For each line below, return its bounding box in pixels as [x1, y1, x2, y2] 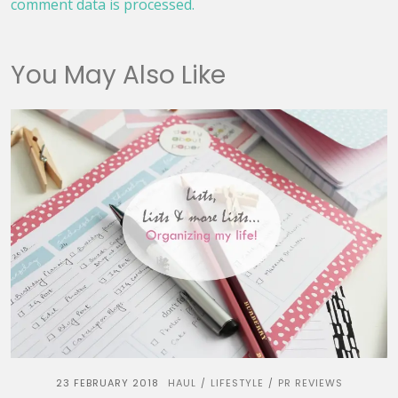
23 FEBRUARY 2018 [55, 375, 159, 390]
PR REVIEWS [277, 375, 343, 390]
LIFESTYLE [210, 375, 264, 390]
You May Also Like [11, 57, 226, 92]
